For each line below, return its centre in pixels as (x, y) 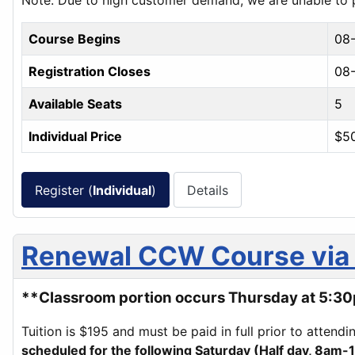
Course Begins (74, 39)
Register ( (64, 190)
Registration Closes (90, 72)
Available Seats (75, 104)
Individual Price (75, 137)
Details (208, 190)
